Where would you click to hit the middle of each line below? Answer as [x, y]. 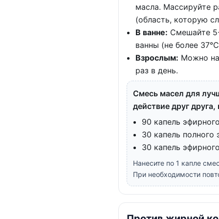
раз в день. [157, 70]
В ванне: [152, 32]
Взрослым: [157, 57]
